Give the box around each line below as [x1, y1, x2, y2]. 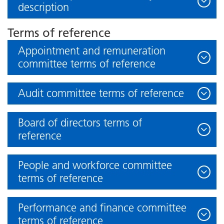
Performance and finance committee [18, 201, 186, 214]
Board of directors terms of [18, 116, 142, 129]
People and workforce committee [18, 158, 172, 172]
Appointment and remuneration [18, 44, 165, 57]
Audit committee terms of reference [18, 86, 184, 100]
